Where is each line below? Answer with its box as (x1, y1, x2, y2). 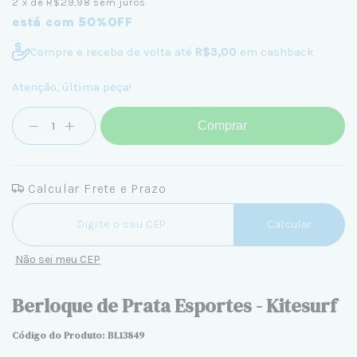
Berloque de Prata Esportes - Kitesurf (12, 292, 337, 319)
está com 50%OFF (12, 14, 133, 29)
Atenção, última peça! (12, 80, 131, 94)
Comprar (198, 119, 248, 132)
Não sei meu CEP (15, 253, 100, 266)
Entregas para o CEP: (12, 200, 121, 214)
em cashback (237, 44, 314, 59)
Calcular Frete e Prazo (24, 181, 167, 196)
